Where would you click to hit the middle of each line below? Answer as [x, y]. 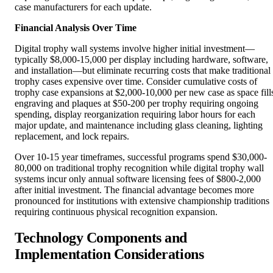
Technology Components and [101, 218]
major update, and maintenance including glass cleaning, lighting [139, 106]
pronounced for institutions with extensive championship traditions [142, 182]
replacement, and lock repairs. [72, 117]
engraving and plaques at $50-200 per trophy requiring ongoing [136, 84]
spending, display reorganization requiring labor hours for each [135, 95]
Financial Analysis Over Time [76, 9]
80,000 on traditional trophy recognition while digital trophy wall [139, 149]
